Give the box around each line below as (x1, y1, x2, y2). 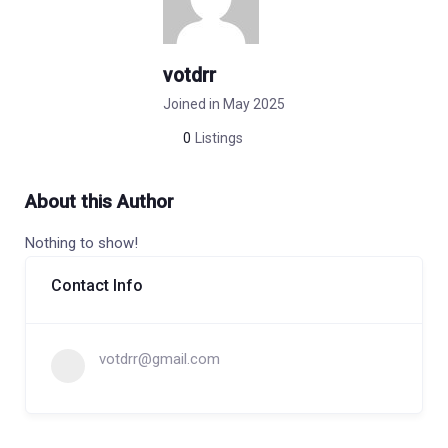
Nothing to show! (25, 234, 138, 252)
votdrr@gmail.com (99, 350, 220, 368)
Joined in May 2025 (163, 96, 285, 112)
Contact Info (51, 276, 143, 295)
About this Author (25, 191, 174, 213)
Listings (195, 130, 243, 146)
